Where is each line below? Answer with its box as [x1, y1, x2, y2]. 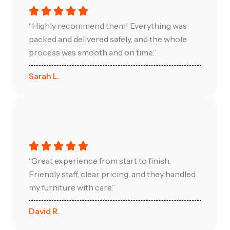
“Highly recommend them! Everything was [29, 20, 187, 31]
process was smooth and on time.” [29, 47, 156, 57]
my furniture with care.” [29, 182, 115, 193]
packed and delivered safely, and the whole [29, 33, 187, 44]
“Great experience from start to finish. [29, 155, 170, 166]
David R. [29, 205, 60, 216]
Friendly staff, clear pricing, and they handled [29, 168, 196, 179]
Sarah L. [29, 70, 60, 81]
